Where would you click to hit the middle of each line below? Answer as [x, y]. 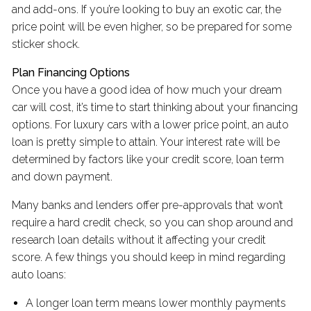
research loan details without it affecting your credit [139, 240]
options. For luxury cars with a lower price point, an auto [151, 125]
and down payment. [64, 177]
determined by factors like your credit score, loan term [148, 160]
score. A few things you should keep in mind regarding [149, 258]
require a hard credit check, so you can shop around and [153, 223]
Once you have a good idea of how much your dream [147, 90]
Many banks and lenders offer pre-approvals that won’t [148, 205]
